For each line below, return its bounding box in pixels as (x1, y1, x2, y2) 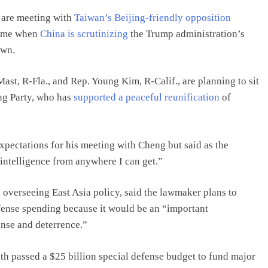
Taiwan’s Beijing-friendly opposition (74, 11, 231, 23)
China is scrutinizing (40, 28, 128, 39)
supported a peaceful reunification (74, 92, 220, 103)
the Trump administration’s (128, 28, 245, 39)
